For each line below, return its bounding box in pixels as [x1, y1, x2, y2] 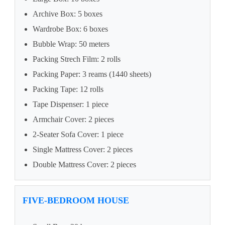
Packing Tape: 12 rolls [33, 85, 103, 94]
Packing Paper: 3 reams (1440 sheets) [33, 70, 151, 79]
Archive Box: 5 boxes [33, 10, 102, 19]
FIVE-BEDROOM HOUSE [23, 195, 129, 206]
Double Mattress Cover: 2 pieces [33, 160, 136, 169]
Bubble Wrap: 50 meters [33, 40, 109, 49]
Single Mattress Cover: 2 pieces [33, 145, 133, 154]
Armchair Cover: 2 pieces [33, 115, 114, 124]
